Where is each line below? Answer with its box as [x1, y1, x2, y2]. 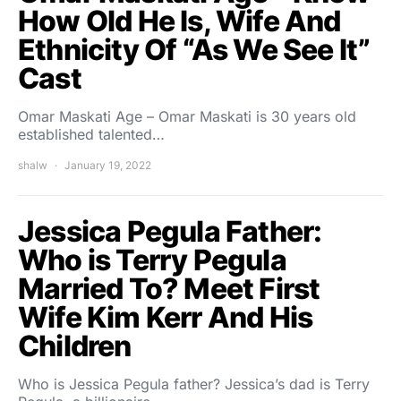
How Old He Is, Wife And [18, 4, 341, 38]
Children [18, 328, 132, 363]
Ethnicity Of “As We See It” [18, 32, 371, 67]
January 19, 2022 [64, 158, 151, 172]
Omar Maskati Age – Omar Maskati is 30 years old [18, 107, 356, 125]
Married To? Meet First [18, 271, 320, 306]
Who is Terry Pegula [18, 243, 286, 277]
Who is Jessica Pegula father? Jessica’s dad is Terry [18, 375, 370, 393]
